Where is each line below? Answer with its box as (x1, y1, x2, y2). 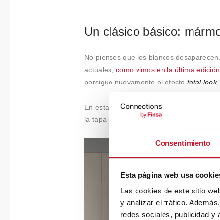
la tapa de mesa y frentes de (84, 115, 180, 123)
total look (187, 78, 217, 86)
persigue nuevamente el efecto (84, 78, 188, 86)
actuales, (84, 66, 116, 74)
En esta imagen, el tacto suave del (84, 103, 199, 111)
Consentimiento (155, 138, 211, 147)
